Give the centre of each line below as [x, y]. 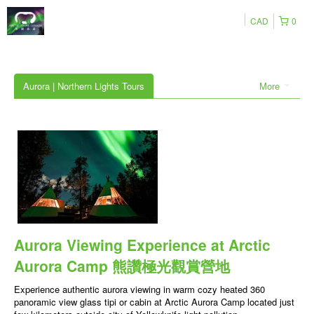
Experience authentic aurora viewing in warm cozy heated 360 [139, 289]
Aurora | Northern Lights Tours [84, 86]
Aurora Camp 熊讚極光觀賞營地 [122, 266]
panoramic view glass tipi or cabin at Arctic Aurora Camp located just [154, 302]
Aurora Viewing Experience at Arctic [142, 245]
